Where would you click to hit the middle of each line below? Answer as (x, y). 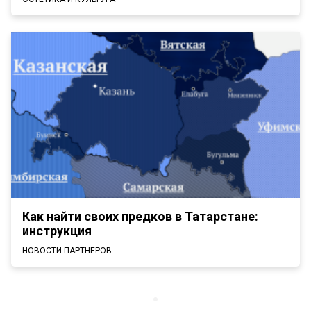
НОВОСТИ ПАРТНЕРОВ (67, 251)
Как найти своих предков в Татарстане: (140, 217)
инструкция (57, 231)
